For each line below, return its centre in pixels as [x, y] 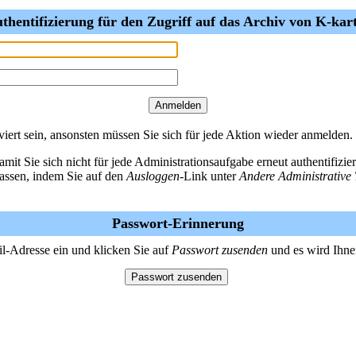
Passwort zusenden [220, 250]
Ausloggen [153, 176]
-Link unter [209, 176]
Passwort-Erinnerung [178, 223]
